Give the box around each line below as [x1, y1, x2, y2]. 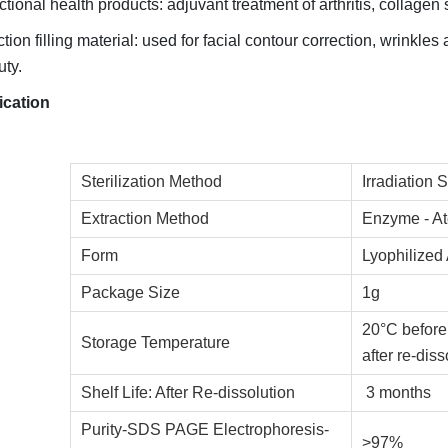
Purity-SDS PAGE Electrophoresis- [81, 421, 330, 438]
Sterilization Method [81, 173, 223, 190]
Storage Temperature [81, 334, 231, 351]
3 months [362, 384, 436, 401]
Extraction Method [81, 210, 214, 227]
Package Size [81, 284, 181, 301]
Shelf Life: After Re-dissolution [81, 384, 296, 401]
